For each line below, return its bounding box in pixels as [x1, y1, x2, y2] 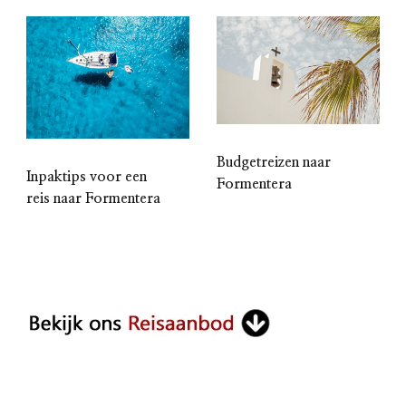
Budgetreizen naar [217, 155, 331, 170]
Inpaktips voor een [26, 169, 147, 184]
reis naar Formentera [26, 190, 160, 206]
